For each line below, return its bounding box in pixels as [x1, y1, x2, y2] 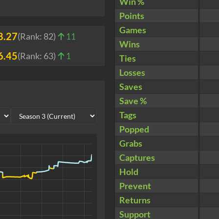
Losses [119, 67, 145, 78]
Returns [119, 195, 151, 206]
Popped [119, 124, 149, 135]
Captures [119, 152, 155, 163]
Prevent [119, 180, 151, 192]
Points [119, 10, 144, 22]
